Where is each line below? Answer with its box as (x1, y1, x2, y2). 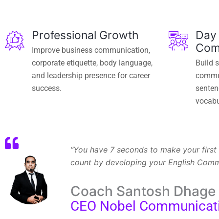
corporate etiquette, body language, (32, 58, 153, 68)
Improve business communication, (32, 45, 150, 55)
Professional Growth (32, 28, 139, 43)
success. (32, 84, 62, 93)
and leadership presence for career (32, 71, 150, 81)
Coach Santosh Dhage (70, 183, 216, 200)
